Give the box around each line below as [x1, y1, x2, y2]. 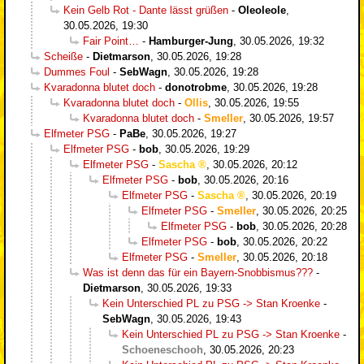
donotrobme [165, 80, 227, 93]
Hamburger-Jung [149, 34, 233, 47]
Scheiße [44, 50, 83, 63]
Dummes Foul [44, 65, 110, 78]
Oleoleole [238, 3, 286, 16]
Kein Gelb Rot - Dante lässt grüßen [63, 3, 228, 16]
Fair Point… [83, 34, 139, 47]
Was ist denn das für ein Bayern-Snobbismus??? [83, 266, 313, 279]
